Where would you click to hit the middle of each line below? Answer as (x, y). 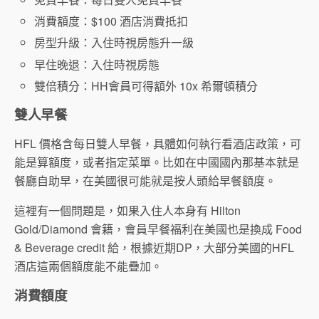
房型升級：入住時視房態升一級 (114, 43)
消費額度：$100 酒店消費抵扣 (111, 21)
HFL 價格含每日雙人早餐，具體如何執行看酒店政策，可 (158, 143)
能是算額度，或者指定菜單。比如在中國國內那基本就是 (157, 162)
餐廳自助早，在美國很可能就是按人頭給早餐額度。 (145, 180)
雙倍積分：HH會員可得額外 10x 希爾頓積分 (146, 85)
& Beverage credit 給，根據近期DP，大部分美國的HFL (154, 247)
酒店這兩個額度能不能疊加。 (88, 266)
